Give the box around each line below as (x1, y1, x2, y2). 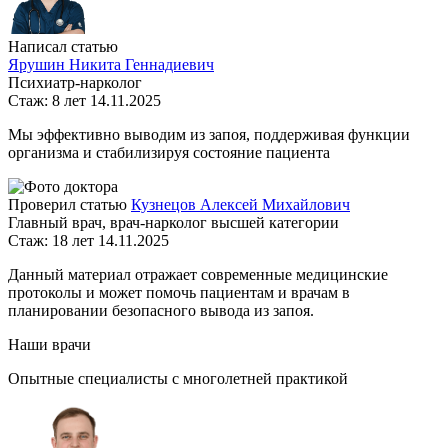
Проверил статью (8, 195, 127, 213)
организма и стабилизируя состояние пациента (8, 143, 330, 161)
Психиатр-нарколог (8, 73, 142, 91)
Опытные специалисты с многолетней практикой (8, 369, 348, 387)
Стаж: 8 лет (8, 91, 86, 109)
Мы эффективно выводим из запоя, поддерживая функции (8, 125, 410, 143)
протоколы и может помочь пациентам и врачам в (8, 283, 350, 301)
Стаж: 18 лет (8, 231, 94, 249)
